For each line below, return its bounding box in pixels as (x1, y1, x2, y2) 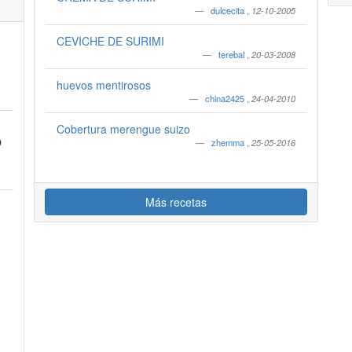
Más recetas (145, 194, 207, 210)
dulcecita (211, 4, 247, 16)
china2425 (205, 92, 247, 104)
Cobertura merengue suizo (56, 121, 190, 137)
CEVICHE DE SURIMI (56, 33, 164, 49)
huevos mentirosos (56, 77, 151, 93)
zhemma (211, 136, 247, 148)
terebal (218, 48, 247, 60)
